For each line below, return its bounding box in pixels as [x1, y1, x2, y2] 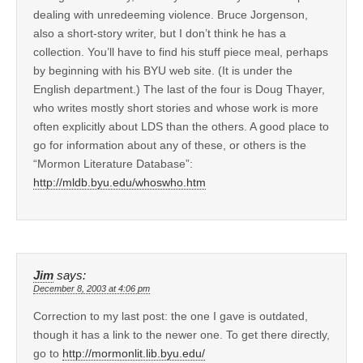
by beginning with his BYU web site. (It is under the [33, 63, 293, 77]
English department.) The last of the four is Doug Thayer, [33, 82, 325, 96]
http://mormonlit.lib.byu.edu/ [62, 346, 205, 360]
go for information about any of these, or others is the [33, 138, 306, 152]
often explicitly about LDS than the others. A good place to [33, 119, 329, 133]
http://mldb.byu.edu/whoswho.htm [33, 175, 206, 189]
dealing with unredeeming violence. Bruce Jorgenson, [33, 7, 308, 21]
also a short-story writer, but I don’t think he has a [33, 26, 286, 40]
